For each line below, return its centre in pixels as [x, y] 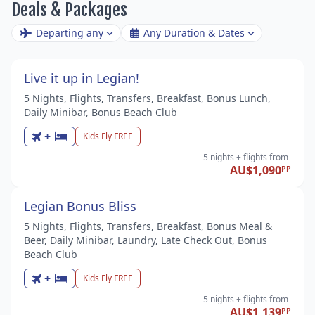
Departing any [69, 32]
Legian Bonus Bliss [80, 206]
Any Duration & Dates [194, 32]
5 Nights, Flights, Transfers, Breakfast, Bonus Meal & [148, 226]
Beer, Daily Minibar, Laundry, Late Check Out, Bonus [146, 240]
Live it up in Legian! [82, 78]
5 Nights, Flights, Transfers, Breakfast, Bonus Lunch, [147, 98]
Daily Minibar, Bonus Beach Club [101, 112]
